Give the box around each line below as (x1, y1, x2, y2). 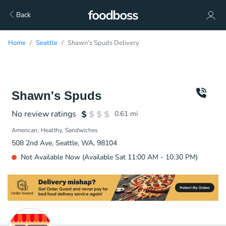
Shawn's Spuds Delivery (68, 38, 139, 47)
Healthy (41, 126, 62, 134)
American (12, 126, 37, 134)
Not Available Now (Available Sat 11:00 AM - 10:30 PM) (21, 152, 198, 162)
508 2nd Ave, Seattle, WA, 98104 (12, 138, 117, 148)
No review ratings (12, 108, 76, 120)
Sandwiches (65, 126, 98, 134)
